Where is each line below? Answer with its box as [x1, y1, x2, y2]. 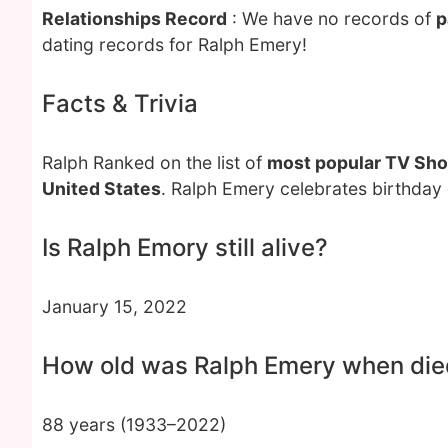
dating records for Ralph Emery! [42, 34, 307, 55]
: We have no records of [227, 8, 436, 29]
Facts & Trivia [42, 89, 198, 118]
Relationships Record [42, 8, 227, 29]
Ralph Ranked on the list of [42, 152, 267, 173]
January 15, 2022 [42, 296, 187, 317]
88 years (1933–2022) [42, 414, 226, 435]
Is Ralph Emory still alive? [42, 233, 328, 262]
